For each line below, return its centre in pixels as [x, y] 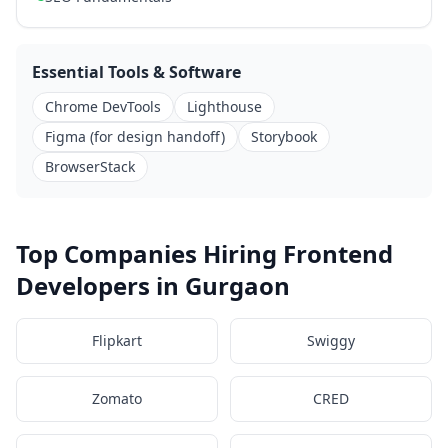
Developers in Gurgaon [153, 285]
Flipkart [117, 340]
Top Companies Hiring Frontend [204, 253]
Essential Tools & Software [136, 72]
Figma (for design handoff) [135, 136]
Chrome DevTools [103, 106]
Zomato [117, 398]
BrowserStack [90, 166]
